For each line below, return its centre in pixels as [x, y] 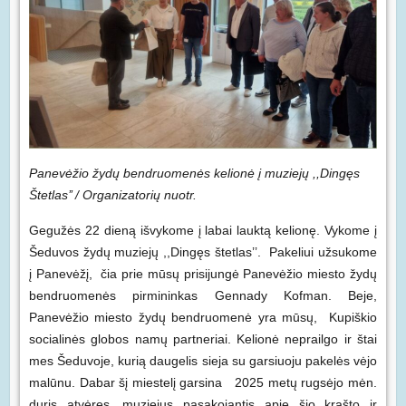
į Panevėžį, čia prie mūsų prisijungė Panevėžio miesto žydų [203, 274]
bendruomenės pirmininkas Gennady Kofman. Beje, [203, 296]
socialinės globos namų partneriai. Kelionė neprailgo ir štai [203, 339]
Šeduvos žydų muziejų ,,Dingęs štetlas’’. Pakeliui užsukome [203, 252]
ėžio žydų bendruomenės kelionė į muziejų [187, 174]
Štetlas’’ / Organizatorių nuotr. [112, 195]
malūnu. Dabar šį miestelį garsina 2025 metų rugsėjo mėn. [203, 383]
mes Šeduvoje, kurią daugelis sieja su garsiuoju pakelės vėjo [203, 361]
